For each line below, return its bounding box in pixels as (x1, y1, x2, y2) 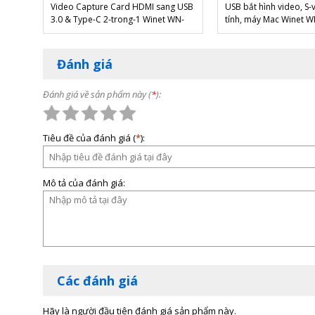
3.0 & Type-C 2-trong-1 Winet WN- (51, 13, 184, 26)
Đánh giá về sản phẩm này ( (43, 88, 151, 101)
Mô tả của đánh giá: (43, 176, 125, 190)
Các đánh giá (57, 272, 138, 290)
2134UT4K (51, 26, 91, 39)
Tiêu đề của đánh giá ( (43, 131, 136, 145)
